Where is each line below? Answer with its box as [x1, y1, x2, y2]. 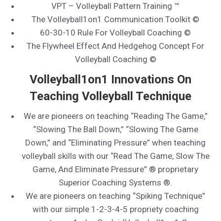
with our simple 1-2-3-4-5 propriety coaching [32, 204, 199, 215]
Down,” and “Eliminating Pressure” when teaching [25, 138, 206, 148]
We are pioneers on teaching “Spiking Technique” [26, 191, 205, 201]
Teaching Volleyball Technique [30, 89, 191, 104]
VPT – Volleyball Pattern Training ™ [51, 1, 180, 11]
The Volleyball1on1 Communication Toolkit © [32, 14, 199, 25]
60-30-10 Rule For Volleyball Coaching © [40, 28, 191, 38]
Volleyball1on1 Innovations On [30, 73, 191, 87]
